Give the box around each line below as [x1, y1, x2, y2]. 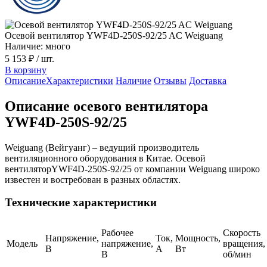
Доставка [189, 75, 226, 86]
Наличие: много [5, 41, 70, 51]
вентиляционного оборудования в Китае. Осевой [5, 153, 206, 163]
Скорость [223, 228, 260, 238]
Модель [7, 238, 38, 249]
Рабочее [101, 228, 133, 238]
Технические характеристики [5, 196, 157, 209]
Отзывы [154, 75, 187, 86]
